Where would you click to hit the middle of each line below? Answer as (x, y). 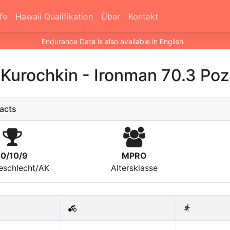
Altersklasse (134, 168)
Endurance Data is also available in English (112, 41)
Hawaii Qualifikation (54, 16)
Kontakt (143, 16)
